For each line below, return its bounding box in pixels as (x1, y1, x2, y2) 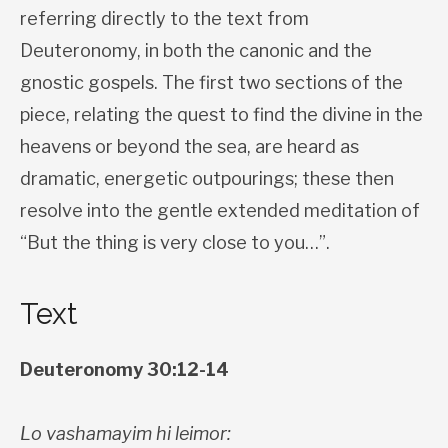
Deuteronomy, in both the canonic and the (20, 39, 372, 61)
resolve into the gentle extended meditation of (20, 199, 420, 221)
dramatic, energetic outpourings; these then (20, 167, 394, 189)
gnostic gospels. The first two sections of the (20, 71, 403, 93)
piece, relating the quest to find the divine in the (20, 103, 423, 125)
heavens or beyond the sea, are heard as (20, 135, 359, 157)
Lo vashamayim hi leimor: (20, 422, 231, 444)
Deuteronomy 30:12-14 (20, 358, 229, 380)
